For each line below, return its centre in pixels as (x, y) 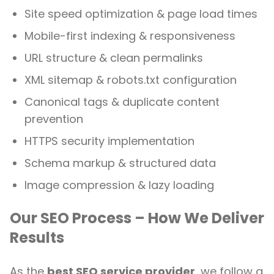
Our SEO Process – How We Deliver (137, 218)
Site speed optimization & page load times (141, 14)
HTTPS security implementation (109, 141)
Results (37, 238)
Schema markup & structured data (120, 163)
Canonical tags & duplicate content (122, 102)
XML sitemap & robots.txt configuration (131, 80)
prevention (54, 119)
